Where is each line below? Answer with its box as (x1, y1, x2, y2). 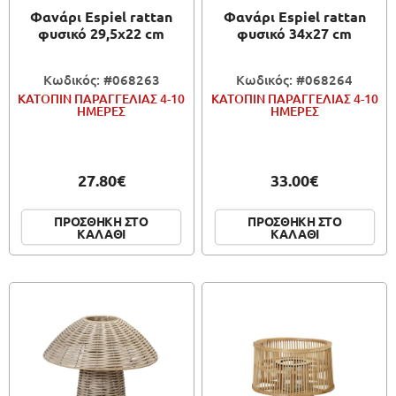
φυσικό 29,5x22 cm (38, 23, 165, 42)
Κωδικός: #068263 (42, 70, 160, 88)
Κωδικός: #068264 (236, 70, 354, 88)
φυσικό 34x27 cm (237, 23, 353, 42)
